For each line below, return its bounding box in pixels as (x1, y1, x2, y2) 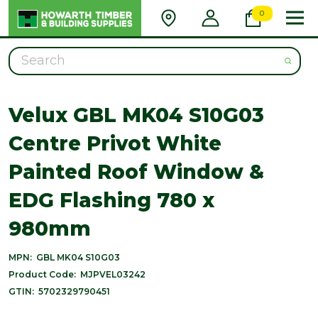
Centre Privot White (9, 131, 221, 155)
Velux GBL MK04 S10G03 (9, 102, 264, 127)
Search (9, 48, 48, 62)
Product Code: (9, 268, 76, 280)
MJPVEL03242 (80, 268, 146, 280)
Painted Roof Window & (9, 159, 264, 184)
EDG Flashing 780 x (9, 187, 214, 212)
